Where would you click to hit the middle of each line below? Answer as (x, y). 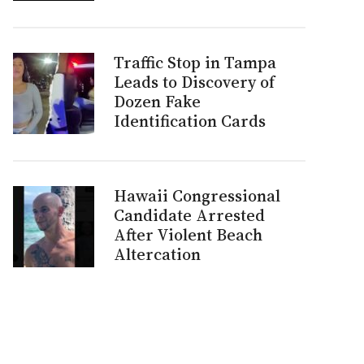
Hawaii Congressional (197, 196)
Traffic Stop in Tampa (195, 63)
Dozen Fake (157, 102)
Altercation (157, 254)
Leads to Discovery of (194, 82)
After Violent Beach (188, 235)
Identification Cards (190, 121)
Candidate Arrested (189, 215)
